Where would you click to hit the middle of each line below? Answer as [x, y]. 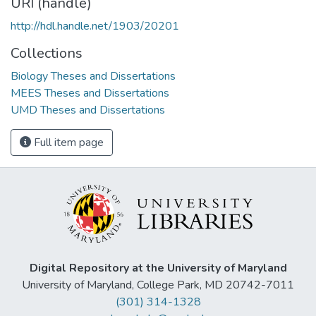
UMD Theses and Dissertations [88, 110]
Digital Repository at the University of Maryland [158, 268]
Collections [47, 53]
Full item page [67, 142]
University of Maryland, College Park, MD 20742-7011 [158, 285]
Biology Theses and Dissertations [93, 76]
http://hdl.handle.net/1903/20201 [95, 26]
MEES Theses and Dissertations [90, 93]
